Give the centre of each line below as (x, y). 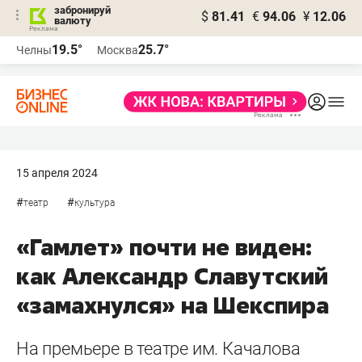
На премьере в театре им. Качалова (158, 349)
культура (95, 203)
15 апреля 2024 (57, 173)
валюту (73, 21)
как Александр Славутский (172, 276)
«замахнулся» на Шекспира (173, 305)
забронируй (82, 10)
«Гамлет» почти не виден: (164, 247)
